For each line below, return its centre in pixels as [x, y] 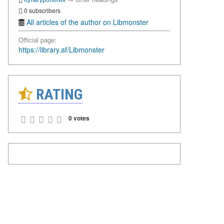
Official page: [37, 40]
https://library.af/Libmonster [61, 50]
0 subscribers [41, 10]
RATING [57, 94]
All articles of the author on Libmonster [87, 22]
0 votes [79, 118]
